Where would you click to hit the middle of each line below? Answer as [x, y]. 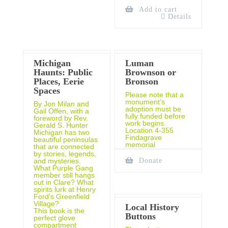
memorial [140, 144]
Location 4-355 [150, 130]
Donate [150, 160]
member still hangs [64, 175]
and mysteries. [57, 161]
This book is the [59, 210]
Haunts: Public [63, 72]
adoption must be [153, 109]
